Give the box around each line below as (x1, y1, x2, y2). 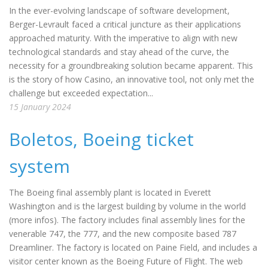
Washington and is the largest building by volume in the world (9, 200, 246, 212)
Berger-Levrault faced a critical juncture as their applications (9, 19, 241, 30)
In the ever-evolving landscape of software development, (9, 5, 230, 16)
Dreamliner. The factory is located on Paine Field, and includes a (9, 242, 257, 253)
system (9, 154, 70, 178)
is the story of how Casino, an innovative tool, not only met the (9, 74, 254, 85)
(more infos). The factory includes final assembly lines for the (9, 214, 245, 226)
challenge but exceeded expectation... (9, 87, 153, 99)
